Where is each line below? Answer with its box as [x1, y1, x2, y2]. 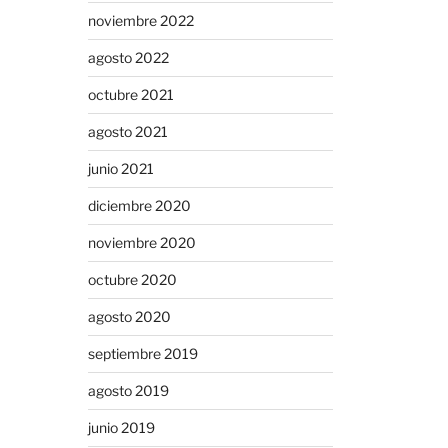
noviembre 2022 [87, 11, 194, 29]
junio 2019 [87, 418, 155, 436]
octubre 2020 [87, 270, 177, 288]
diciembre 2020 [87, 196, 191, 214]
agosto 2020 [87, 307, 171, 325]
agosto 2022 [87, 48, 169, 66]
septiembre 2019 [87, 344, 198, 362]
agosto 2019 [87, 381, 169, 399]
